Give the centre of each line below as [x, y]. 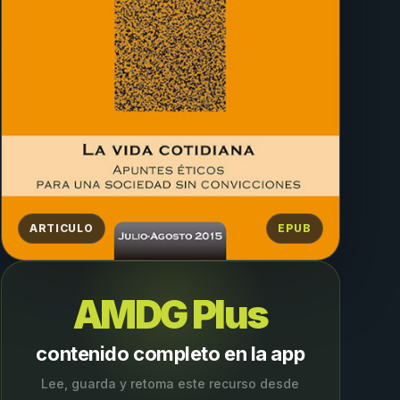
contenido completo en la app [171, 354]
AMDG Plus [170, 315]
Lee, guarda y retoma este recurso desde [171, 384]
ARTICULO [61, 229]
